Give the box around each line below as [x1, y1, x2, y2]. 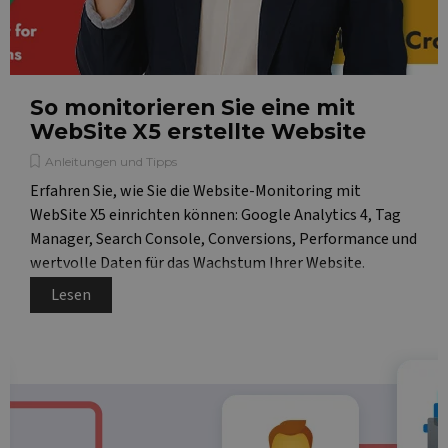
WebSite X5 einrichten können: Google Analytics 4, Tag [30, 204, 401, 226]
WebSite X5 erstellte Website [30, 118, 366, 144]
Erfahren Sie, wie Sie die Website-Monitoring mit [30, 180, 361, 202]
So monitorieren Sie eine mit [30, 94, 355, 120]
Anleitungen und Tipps [45, 154, 177, 169]
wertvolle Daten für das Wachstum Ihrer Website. [30, 252, 365, 274]
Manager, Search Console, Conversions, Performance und [30, 228, 417, 250]
